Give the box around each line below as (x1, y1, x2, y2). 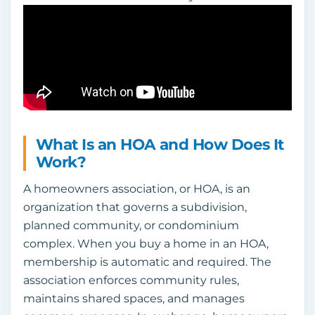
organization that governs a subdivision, (23, 200, 247, 214)
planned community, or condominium (23, 219, 239, 233)
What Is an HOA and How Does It (36, 135, 284, 154)
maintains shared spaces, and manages (23, 292, 245, 306)
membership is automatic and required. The (23, 255, 271, 269)
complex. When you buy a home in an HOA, (23, 237, 269, 251)
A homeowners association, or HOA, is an (23, 182, 250, 196)
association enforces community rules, (23, 274, 239, 288)
